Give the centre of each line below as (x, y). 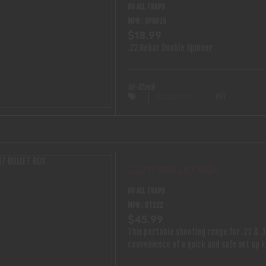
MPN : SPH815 (147, 21)
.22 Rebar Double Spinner (170, 48)
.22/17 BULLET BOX (173, 170)
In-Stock (141, 87)
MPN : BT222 (145, 205)
